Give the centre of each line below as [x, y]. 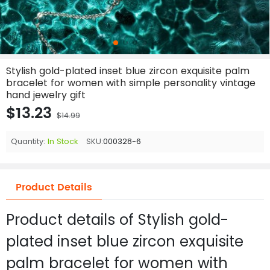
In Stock [63, 141]
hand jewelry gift [46, 95]
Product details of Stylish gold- [117, 220]
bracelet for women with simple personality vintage [131, 83]
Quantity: [28, 141]
